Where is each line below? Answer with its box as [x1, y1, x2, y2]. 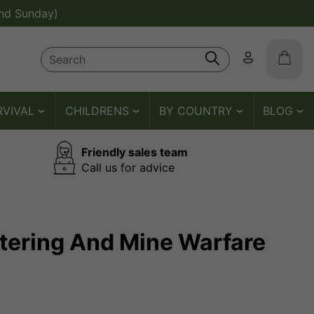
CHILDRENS [64, 104, 129, 118]
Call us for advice [81, 160, 175, 175]
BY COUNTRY [158, 104, 233, 118]
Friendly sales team [81, 144, 188, 159]
